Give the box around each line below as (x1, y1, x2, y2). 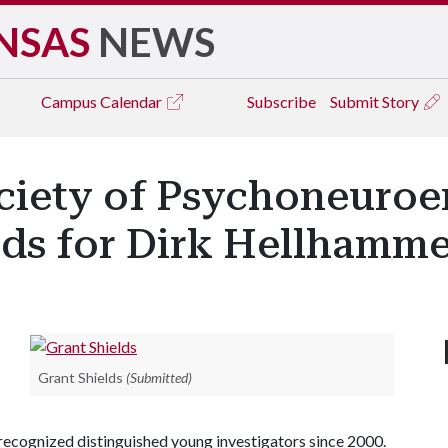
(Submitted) (126, 368, 192, 386)
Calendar (100, 92, 165, 111)
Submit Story (330, 92, 422, 111)
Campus (41, 92, 100, 111)
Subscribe (247, 92, 316, 111)
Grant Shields (38, 368, 123, 386)
